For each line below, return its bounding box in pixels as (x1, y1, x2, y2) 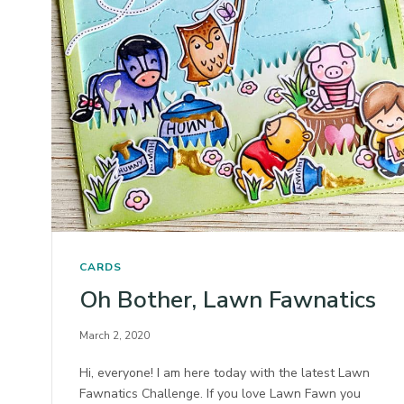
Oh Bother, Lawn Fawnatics (79, 283, 376, 316)
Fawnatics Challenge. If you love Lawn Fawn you (79, 384, 362, 402)
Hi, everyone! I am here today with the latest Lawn (79, 363, 371, 381)
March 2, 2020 (79, 327, 150, 343)
